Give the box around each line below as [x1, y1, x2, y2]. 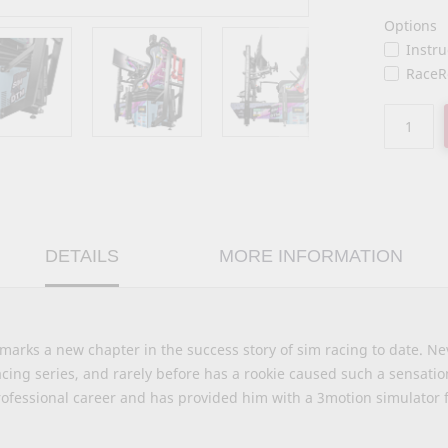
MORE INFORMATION [219, 245, 403, 266]
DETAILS [45, 245, 119, 266]
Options [384, 15, 438, 35]
